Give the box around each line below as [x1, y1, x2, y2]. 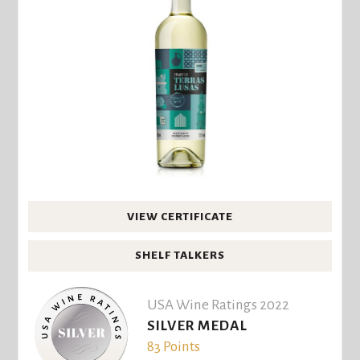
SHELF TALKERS [135, 249, 225, 262]
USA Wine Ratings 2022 [146, 297, 289, 313]
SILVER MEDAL [146, 317, 247, 333]
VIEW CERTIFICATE [126, 210, 234, 223]
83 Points [146, 338, 200, 354]
